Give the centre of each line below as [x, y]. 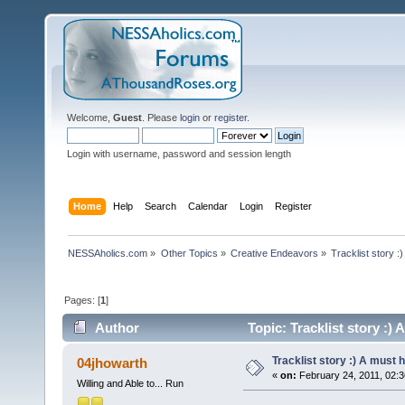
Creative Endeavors [274, 253]
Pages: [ [83, 300]
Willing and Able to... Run [130, 384]
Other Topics [189, 253]
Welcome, [90, 118]
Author [118, 328]
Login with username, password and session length [179, 154]
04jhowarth [113, 363]
